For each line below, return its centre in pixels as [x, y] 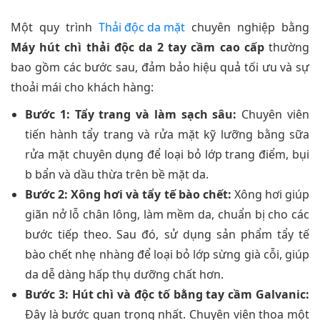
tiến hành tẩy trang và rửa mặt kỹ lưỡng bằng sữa [167, 134]
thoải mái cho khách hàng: [82, 87]
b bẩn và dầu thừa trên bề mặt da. [117, 174]
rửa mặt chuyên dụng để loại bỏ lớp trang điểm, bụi [167, 154]
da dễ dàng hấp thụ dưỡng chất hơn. [124, 274]
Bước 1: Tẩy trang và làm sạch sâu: [131, 114]
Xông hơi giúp [270, 194]
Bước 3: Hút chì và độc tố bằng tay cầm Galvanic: [167, 294]
